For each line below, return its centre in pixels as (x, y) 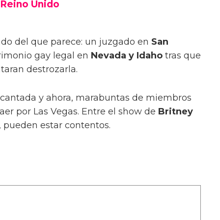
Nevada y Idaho (127, 56)
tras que (182, 56)
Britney (176, 112)
